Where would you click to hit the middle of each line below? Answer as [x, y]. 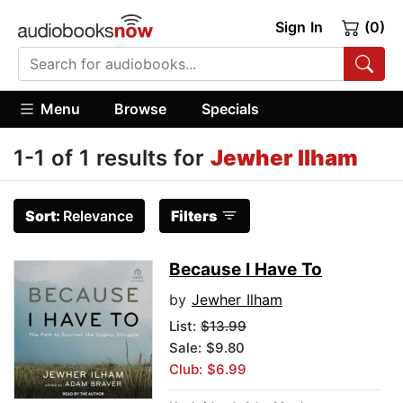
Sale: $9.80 [207, 348]
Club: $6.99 [208, 370]
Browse [141, 108]
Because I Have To [246, 270]
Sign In [299, 27]
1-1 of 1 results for [112, 158]
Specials [230, 108]
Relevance [98, 216]
